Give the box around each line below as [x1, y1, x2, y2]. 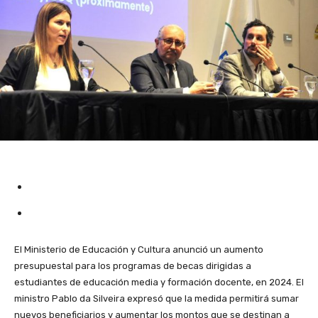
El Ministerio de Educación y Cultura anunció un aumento [14, 243, 263, 255]
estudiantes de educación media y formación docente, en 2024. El [14, 276, 304, 287]
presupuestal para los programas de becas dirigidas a [14, 260, 251, 271]
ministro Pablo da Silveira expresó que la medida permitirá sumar [14, 292, 299, 304]
